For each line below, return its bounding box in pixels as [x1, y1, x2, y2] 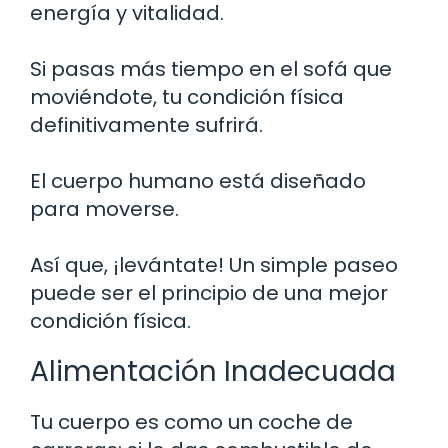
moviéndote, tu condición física [30, 82, 344, 111]
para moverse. [30, 194, 179, 223]
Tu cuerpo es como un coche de [30, 407, 353, 436]
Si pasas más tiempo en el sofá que [30, 54, 392, 83]
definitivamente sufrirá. [30, 110, 263, 139]
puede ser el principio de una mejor [30, 278, 388, 307]
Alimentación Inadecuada [30, 351, 396, 391]
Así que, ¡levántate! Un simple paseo [30, 250, 398, 279]
